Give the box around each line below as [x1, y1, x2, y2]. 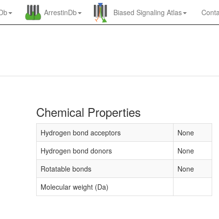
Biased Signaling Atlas [113, 7, 182, 17]
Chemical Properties [36, 103, 141, 120]
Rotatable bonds [41, 164, 91, 174]
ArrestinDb [44, 7, 77, 17]
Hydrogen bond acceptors [41, 128, 121, 137]
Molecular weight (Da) [41, 182, 109, 192]
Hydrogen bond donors [41, 146, 112, 155]
